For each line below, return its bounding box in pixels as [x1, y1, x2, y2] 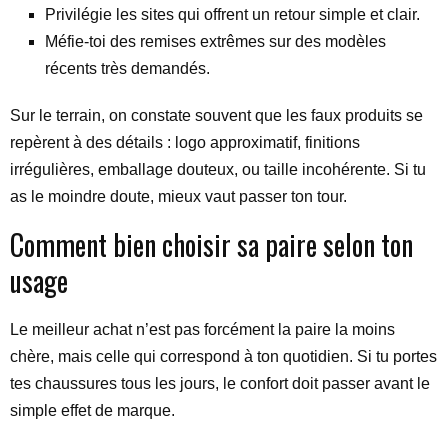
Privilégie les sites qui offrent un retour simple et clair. [45, 6, 420, 23]
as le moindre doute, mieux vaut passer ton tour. [10, 188, 347, 205]
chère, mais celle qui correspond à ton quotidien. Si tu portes [10, 348, 437, 365]
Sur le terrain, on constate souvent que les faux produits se [10, 107, 423, 124]
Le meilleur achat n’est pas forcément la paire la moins [10, 321, 395, 338]
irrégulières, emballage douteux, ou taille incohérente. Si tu [10, 161, 426, 178]
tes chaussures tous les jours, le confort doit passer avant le [10, 375, 430, 392]
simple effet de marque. [10, 402, 175, 419]
